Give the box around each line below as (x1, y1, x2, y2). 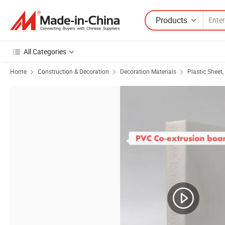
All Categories (24, 47, 66, 56)
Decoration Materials (120, 67, 176, 75)
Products (156, 14, 187, 26)
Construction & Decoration (38, 67, 109, 75)
